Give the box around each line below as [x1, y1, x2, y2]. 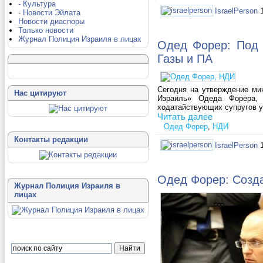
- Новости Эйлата [18, 8, 80, 17]
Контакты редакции [14, 135, 88, 144]
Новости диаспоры [18, 17, 85, 26]
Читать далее [157, 112, 213, 122]
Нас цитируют [14, 89, 66, 97]
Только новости [18, 26, 73, 35]
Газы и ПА [157, 52, 213, 66]
